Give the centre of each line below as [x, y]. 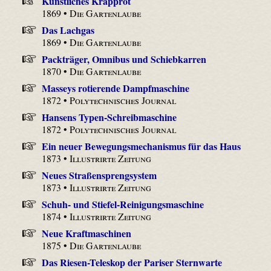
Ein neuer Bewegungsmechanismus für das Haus [141, 146]
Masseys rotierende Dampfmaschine [115, 88]
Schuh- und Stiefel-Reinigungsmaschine [122, 204]
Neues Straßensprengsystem [99, 175]
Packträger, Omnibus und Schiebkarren [124, 59]
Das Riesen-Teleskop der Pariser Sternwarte [132, 262]
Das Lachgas [68, 30]
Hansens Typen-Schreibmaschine [109, 117]
